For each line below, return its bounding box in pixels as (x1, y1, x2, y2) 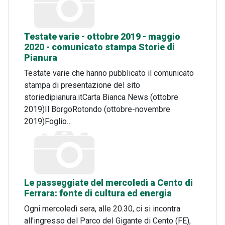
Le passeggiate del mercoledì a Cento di (24, 177, 193, 188)
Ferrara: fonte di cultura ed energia (24, 188, 172, 198)
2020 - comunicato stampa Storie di (24, 42, 175, 52)
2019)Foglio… (24, 116, 72, 126)
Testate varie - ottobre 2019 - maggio (24, 31, 180, 42)
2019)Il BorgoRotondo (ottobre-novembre (24, 104, 170, 114)
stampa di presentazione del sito (24, 80, 140, 90)
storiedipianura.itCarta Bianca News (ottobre (24, 92, 178, 102)
